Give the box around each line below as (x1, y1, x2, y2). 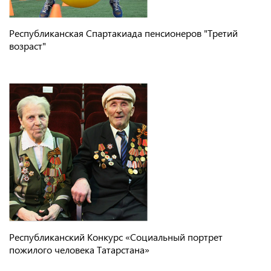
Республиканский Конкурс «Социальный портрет (9, 230, 223, 243)
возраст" (9, 39, 46, 52)
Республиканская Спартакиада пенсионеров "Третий (9, 26, 238, 39)
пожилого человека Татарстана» (9, 243, 149, 256)
